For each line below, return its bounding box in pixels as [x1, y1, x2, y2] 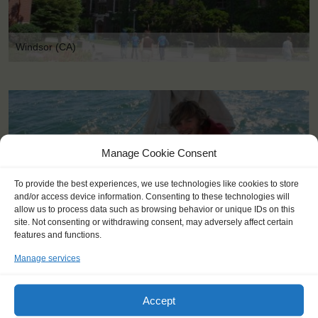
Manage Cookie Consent [102, 146, 216, 159]
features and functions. [14, 229, 102, 240]
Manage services [14, 253, 80, 263]
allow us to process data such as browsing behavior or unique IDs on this [14, 204, 295, 214]
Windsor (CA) [16, 40, 76, 53]
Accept [143, 294, 175, 306]
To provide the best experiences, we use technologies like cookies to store [14, 178, 299, 189]
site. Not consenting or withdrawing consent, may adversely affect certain [14, 216, 293, 227]
